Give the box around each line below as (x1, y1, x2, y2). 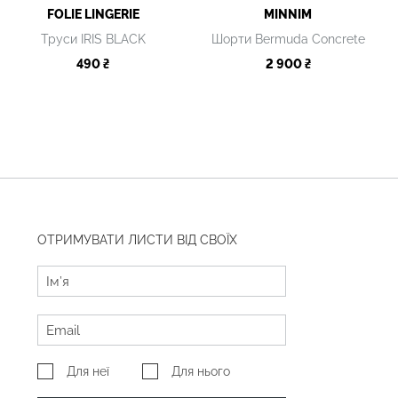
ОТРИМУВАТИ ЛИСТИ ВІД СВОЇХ (37, 233, 237, 248)
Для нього (171, 364, 230, 379)
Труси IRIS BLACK (40, 32, 146, 47)
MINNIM (264, 7, 313, 22)
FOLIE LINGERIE (46, 7, 139, 22)
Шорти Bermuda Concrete (211, 32, 365, 47)
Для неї (67, 364, 109, 379)
